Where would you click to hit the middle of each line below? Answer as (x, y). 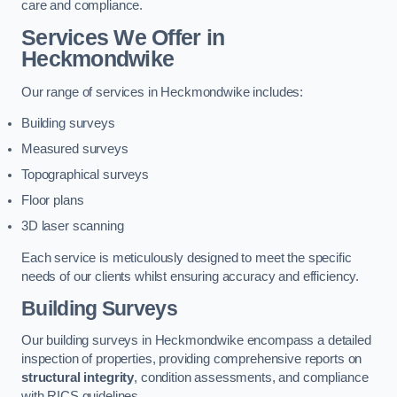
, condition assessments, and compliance (251, 377)
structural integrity (78, 377)
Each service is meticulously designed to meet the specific (187, 257)
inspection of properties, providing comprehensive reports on (192, 358)
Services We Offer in (123, 38)
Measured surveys (75, 149)
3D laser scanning (73, 226)
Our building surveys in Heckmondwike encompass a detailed (196, 340)
